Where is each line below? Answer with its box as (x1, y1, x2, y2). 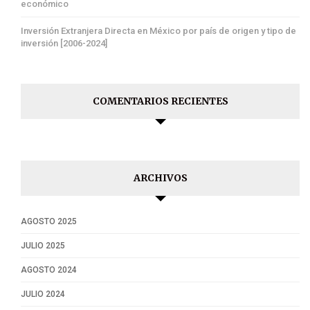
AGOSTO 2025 (21, 217, 77, 227)
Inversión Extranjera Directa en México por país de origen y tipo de (21, 26, 296, 37)
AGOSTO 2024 (21, 265, 77, 275)
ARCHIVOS (133, 172, 188, 185)
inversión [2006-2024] (21, 38, 107, 49)
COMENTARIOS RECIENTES (92, 95, 228, 108)
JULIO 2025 (21, 241, 65, 251)
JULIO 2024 (21, 289, 65, 300)
